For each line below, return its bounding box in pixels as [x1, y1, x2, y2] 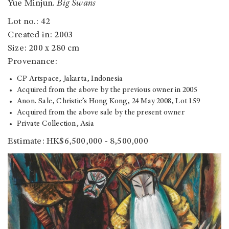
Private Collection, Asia [17, 120, 94, 128]
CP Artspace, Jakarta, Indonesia [17, 75, 123, 83]
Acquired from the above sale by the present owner [17, 109, 185, 117]
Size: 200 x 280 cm [8, 44, 80, 54]
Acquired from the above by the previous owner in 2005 [17, 86, 197, 95]
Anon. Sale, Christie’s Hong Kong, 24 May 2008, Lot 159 [17, 98, 200, 106]
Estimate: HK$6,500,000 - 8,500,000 [8, 137, 148, 147]
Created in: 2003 [8, 31, 74, 40]
